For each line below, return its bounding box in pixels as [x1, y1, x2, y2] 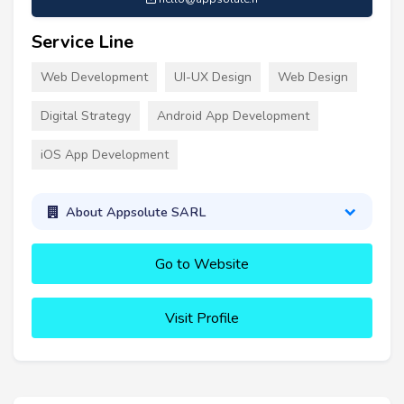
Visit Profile [165, 308, 239, 328]
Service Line [32, 30, 133, 55]
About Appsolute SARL [65, 202, 206, 221]
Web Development [41, 69, 148, 87]
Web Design [278, 69, 348, 87]
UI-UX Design [174, 69, 252, 87]
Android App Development [157, 107, 309, 125]
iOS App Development [41, 146, 169, 164]
